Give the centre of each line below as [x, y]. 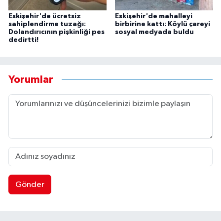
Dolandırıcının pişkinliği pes [56, 32]
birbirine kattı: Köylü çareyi [162, 24]
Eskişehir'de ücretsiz [45, 17]
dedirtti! [23, 40]
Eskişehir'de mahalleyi [153, 17]
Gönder [30, 184]
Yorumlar [31, 79]
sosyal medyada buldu [154, 32]
